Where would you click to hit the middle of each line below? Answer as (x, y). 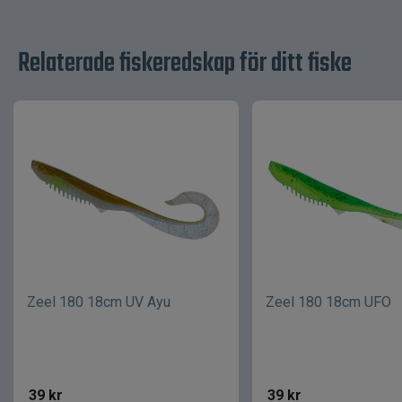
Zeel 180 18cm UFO (328, 302)
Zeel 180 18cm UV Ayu (99, 302)
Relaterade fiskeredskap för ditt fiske (185, 64)
